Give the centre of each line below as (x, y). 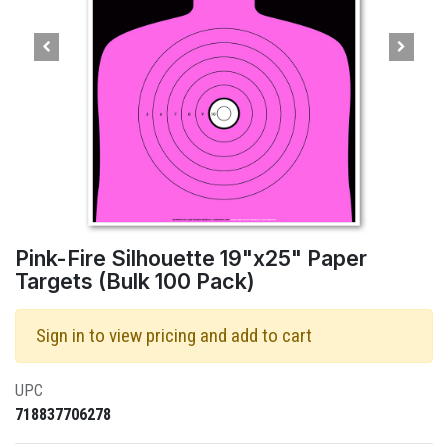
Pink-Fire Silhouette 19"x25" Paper (191, 258)
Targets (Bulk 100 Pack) (135, 281)
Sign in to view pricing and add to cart (174, 335)
